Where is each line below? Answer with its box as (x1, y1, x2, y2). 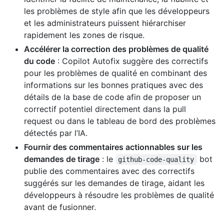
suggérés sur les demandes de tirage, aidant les (24, 177, 204, 188)
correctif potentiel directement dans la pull (24, 103, 186, 114)
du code (24, 55, 55, 66)
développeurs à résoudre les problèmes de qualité (24, 189, 214, 200)
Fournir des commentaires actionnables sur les (24, 141, 202, 152)
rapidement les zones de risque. (24, 29, 144, 40)
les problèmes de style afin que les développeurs (24, 5, 209, 16)
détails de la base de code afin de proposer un (24, 91, 201, 102)
